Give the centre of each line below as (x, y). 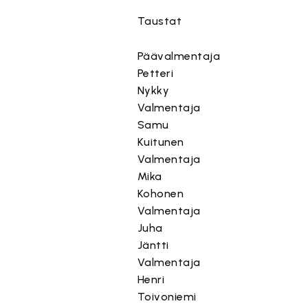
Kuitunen (161, 142)
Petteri (155, 73)
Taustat (159, 21)
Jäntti (153, 245)
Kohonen (161, 194)
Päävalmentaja (179, 56)
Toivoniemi (167, 297)
